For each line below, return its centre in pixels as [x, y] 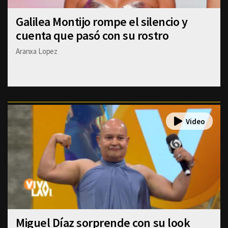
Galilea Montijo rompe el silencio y [102, 22]
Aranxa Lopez [37, 51]
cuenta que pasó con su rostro [92, 36]
